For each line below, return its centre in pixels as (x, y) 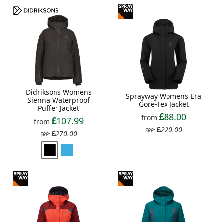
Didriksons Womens (58, 92)
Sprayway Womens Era (164, 96)
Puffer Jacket (58, 108)
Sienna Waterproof (58, 100)
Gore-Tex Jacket (164, 104)
